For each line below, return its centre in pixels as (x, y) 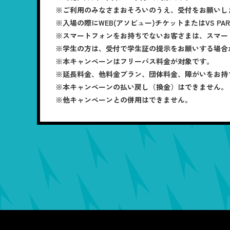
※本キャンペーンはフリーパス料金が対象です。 (135, 61)
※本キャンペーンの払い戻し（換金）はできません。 (142, 87)
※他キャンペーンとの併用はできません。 (124, 99)
